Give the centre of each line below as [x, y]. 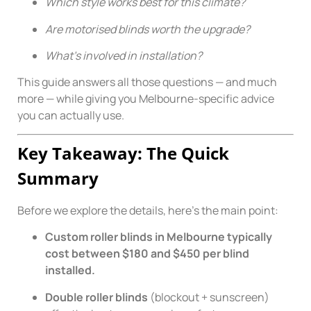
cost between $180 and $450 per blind [147, 254]
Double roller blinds [96, 297]
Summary [58, 178]
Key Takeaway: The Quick [123, 153]
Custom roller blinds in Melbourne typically [159, 237]
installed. [70, 270]
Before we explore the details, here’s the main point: [148, 210]
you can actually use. [71, 116]
